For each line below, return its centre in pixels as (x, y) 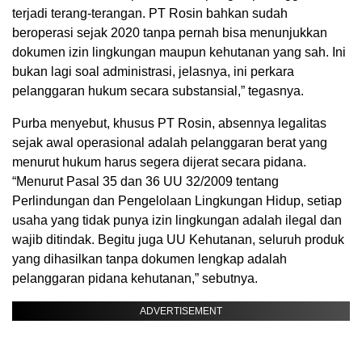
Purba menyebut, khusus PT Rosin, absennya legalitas (169, 123)
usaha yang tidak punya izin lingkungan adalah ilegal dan (177, 220)
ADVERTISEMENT (181, 311)
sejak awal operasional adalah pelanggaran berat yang (170, 142)
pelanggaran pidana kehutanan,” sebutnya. (135, 278)
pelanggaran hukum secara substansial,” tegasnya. (158, 90)
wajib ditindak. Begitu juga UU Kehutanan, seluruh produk (178, 239)
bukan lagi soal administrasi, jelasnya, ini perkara (153, 71)
